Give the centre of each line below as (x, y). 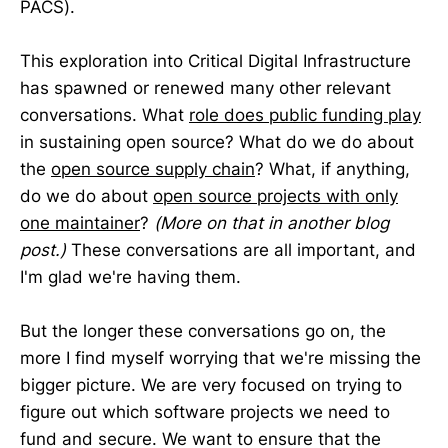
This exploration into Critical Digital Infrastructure (215, 61)
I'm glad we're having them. (130, 277)
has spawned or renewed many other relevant (205, 88)
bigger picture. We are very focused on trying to (211, 385)
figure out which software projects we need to (205, 412)
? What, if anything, (332, 169)
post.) (43, 250)
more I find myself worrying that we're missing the (220, 358)
